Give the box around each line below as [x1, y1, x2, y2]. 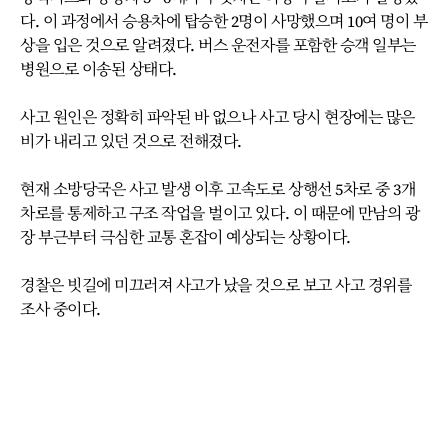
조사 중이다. [20, 298, 101, 320]
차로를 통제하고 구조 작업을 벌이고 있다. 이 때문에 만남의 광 [20, 202, 420, 224]
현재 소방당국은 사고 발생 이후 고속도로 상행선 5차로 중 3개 [20, 178, 416, 200]
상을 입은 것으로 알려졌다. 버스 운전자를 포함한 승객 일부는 [20, 34, 416, 56]
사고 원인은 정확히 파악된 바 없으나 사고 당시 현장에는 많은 [20, 106, 415, 128]
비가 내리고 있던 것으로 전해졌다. [20, 130, 242, 152]
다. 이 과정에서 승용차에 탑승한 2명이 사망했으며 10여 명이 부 [20, 10, 428, 32]
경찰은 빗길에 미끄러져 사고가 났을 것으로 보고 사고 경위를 [20, 274, 412, 296]
